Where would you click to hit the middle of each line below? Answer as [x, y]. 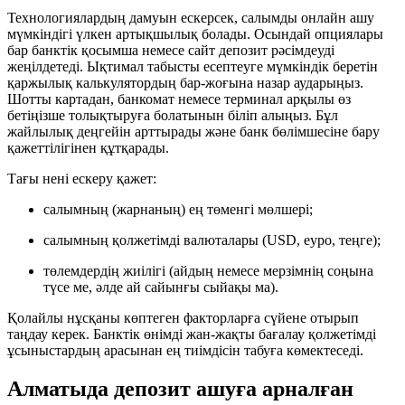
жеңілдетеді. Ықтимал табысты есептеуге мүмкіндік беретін [193, 67]
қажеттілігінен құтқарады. [88, 148]
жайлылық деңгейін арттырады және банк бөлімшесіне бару [193, 132]
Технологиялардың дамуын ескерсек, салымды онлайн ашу [191, 18]
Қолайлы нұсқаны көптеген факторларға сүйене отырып [183, 318]
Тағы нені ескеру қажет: [82, 179]
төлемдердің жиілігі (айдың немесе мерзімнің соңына [208, 271]
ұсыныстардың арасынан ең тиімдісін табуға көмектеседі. [185, 351]
